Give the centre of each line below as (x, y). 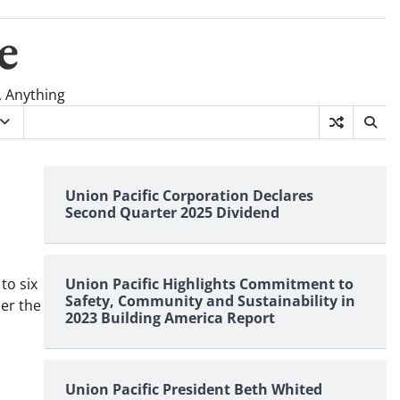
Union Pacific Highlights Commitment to (209, 284)
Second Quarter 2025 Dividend (172, 212)
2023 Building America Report (170, 318)
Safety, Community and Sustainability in (210, 301)
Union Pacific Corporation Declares (189, 196)
